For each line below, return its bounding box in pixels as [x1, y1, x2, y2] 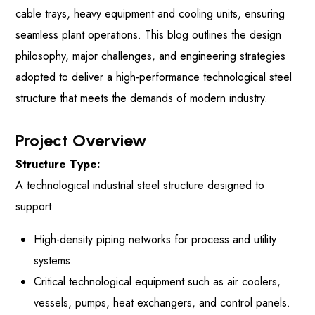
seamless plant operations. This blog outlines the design [15, 26, 282, 43]
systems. [34, 252, 74, 269]
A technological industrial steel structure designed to [15, 176, 265, 193]
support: [15, 198, 56, 214]
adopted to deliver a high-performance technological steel [15, 68, 292, 85]
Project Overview [15, 130, 147, 151]
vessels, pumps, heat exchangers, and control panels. [34, 295, 290, 311]
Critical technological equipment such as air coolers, [34, 274, 281, 290]
